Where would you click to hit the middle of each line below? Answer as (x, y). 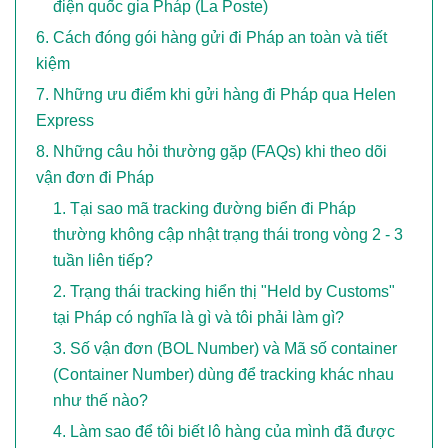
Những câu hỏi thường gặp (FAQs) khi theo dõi (220, 152)
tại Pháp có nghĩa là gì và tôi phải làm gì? (198, 318)
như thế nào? (100, 401)
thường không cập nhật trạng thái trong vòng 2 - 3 (228, 235)
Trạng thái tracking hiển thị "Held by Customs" (232, 292)
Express (65, 121)
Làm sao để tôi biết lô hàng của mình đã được (232, 432)
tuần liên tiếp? (103, 261)
